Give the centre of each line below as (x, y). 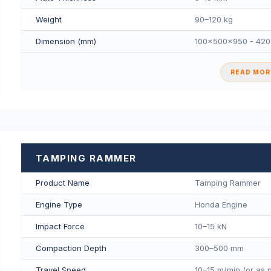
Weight (48, 20)
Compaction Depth (71, 248)
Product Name (62, 182)
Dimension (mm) (66, 41)
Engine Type (59, 204)
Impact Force (60, 226)
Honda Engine (221, 204)
